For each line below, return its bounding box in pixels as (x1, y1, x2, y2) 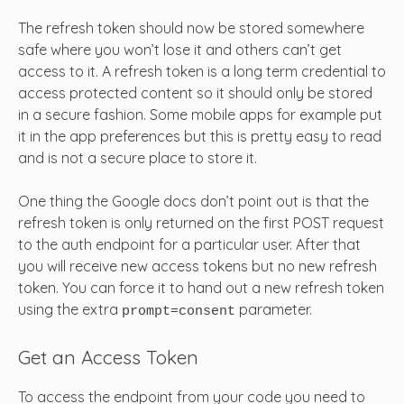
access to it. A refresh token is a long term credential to (18, 61, 386, 80)
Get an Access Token (18, 344, 198, 369)
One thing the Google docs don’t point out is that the (18, 191, 369, 210)
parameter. (235, 299, 312, 318)
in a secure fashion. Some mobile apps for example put (18, 105, 382, 124)
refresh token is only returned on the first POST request (18, 213, 384, 232)
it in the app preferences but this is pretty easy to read (18, 126, 381, 145)
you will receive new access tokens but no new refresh (18, 256, 377, 275)
